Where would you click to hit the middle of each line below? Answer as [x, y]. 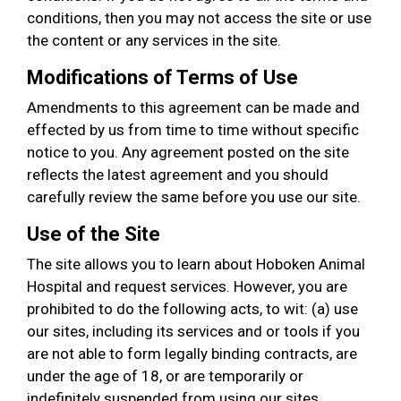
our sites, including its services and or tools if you [193, 331]
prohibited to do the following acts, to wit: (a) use [192, 309]
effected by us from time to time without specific [193, 130]
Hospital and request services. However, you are [187, 286]
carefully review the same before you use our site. [194, 197]
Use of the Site [94, 234]
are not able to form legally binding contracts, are [192, 354]
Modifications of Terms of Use [162, 77]
